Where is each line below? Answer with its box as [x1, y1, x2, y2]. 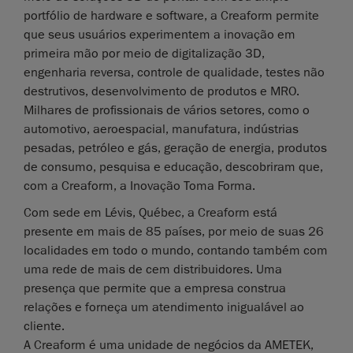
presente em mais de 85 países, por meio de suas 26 [24, 223, 324, 240]
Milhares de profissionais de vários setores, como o [24, 102, 310, 118]
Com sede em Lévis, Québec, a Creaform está [24, 204, 277, 221]
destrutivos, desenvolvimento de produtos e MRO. [24, 83, 299, 99]
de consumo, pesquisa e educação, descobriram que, [24, 158, 323, 175]
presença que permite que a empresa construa [24, 280, 286, 296]
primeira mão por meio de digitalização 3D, [24, 45, 265, 61]
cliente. [24, 318, 65, 334]
